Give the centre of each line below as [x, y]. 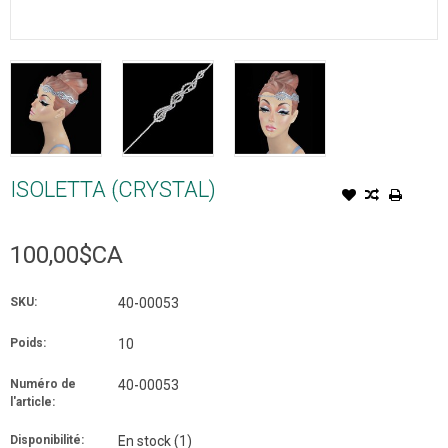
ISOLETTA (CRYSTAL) [113, 189]
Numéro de [43, 383]
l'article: [32, 401]
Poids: [28, 342]
